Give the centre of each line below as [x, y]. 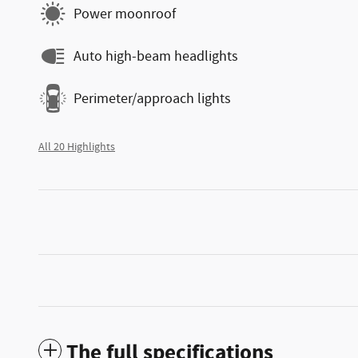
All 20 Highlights [77, 147]
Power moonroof [125, 14]
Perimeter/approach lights [152, 99]
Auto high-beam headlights [156, 56]
